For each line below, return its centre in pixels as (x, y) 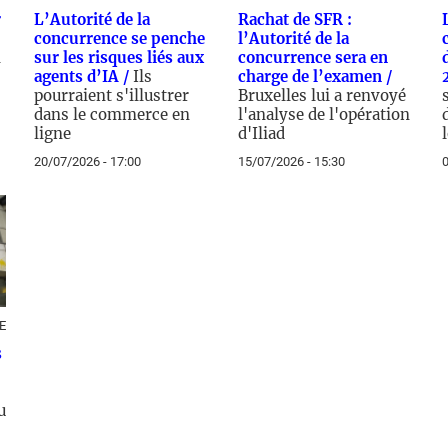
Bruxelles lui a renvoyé (322, 95)
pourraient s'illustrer (111, 95)
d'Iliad (261, 133)
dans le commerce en (112, 114)
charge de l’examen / (315, 76)
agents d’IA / (83, 76)
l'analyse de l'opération (324, 114)
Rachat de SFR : (295, 19)
